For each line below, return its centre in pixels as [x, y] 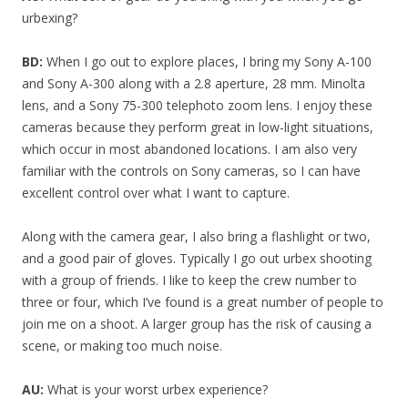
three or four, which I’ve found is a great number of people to [203, 302]
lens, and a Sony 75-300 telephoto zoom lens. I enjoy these [197, 105]
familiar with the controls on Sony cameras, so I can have [191, 171]
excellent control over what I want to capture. [156, 193]
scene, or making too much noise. [122, 346]
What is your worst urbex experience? [156, 389]
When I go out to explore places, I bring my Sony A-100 [207, 61]
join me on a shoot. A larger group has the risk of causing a [197, 324]
